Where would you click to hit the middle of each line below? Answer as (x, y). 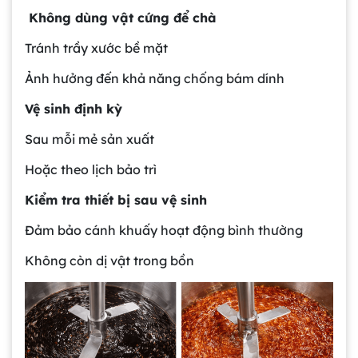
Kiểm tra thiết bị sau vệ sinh (116, 199)
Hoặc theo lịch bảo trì (91, 169)
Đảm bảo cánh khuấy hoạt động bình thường (164, 230)
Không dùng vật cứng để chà (121, 17)
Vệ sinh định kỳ (74, 108)
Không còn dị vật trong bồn (109, 260)
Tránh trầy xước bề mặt (96, 48)
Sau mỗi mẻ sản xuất (89, 139)
